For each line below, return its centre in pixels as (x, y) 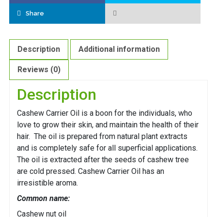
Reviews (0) (39, 70)
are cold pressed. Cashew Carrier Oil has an (91, 171)
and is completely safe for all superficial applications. (107, 148)
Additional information (119, 49)
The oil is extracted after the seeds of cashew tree (103, 160)
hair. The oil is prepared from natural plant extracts (102, 137)
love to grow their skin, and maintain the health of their (108, 125)
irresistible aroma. (47, 183)
